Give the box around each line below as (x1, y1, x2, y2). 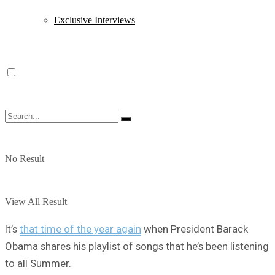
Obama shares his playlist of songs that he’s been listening (5, 239, 269, 252)
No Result (5, 153, 44, 164)
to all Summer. (5, 257, 71, 269)
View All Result (5, 196, 67, 207)
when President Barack (141, 222, 248, 235)
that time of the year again (20, 222, 141, 235)
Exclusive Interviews (54, 15, 135, 25)
